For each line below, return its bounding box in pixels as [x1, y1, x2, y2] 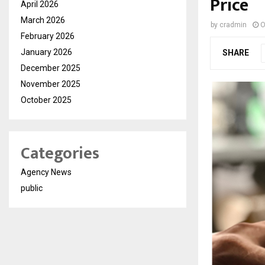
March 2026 [21, 15, 65, 25]
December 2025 [21, 63, 80, 73]
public [21, 183, 43, 193]
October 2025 [21, 95, 72, 105]
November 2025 [21, 79, 80, 89]
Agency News [21, 167, 72, 177]
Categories [21, 140, 99, 167]
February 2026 [21, 31, 75, 41]
